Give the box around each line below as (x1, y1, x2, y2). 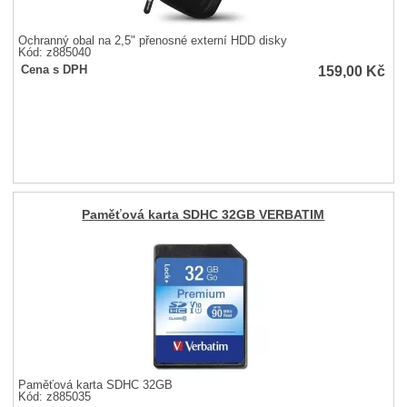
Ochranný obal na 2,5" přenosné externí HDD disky (18, 35, 288, 48)
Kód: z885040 (18, 46, 92, 60)
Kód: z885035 (18, 390, 92, 403)
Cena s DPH (21, 64, 88, 77)
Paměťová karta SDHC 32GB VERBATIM (82, 208, 325, 223)
